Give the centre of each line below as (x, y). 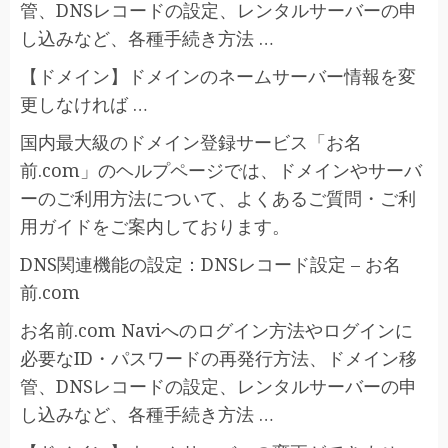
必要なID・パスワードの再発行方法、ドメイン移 (218, 358)
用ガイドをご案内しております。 (155, 226)
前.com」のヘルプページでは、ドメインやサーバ (221, 170)
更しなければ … (84, 104)
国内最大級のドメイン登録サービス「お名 (191, 142)
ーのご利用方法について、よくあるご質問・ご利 (218, 198)
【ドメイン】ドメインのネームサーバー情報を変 (218, 76)
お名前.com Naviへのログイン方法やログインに (216, 330)
